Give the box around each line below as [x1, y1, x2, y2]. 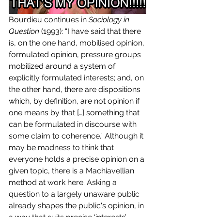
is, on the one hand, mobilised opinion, [9, 38, 146, 47]
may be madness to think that [9, 142, 116, 152]
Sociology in [89, 15, 131, 24]
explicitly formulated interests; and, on [9, 73, 146, 82]
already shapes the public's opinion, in [9, 201, 146, 210]
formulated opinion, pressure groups [9, 49, 143, 59]
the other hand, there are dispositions [9, 84, 142, 94]
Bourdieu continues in [9, 15, 89, 24]
